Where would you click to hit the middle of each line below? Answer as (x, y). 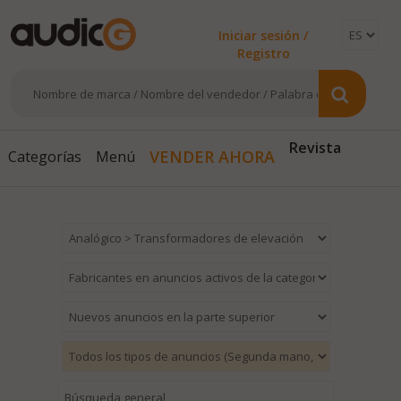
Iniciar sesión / (263, 35)
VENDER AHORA (212, 157)
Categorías (44, 157)
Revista (315, 157)
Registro (263, 53)
